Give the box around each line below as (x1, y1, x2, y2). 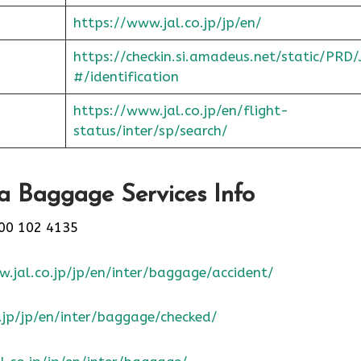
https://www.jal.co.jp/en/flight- (73, 102, 288, 118)
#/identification (73, 68, 179, 85)
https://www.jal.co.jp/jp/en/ (73, 14, 262, 31)
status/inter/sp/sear (73, 122, 207, 139)
